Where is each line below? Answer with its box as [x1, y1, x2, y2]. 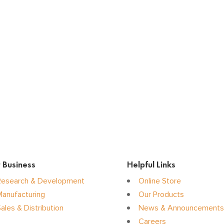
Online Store [138, 176, 181, 185]
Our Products [138, 189, 184, 199]
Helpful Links [126, 158, 175, 170]
